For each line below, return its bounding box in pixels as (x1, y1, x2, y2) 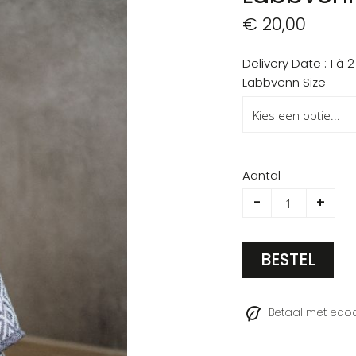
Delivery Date (242, 54, 325, 72)
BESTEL (261, 248, 316, 272)
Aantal (242, 166, 281, 184)
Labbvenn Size (242, 73, 327, 91)
